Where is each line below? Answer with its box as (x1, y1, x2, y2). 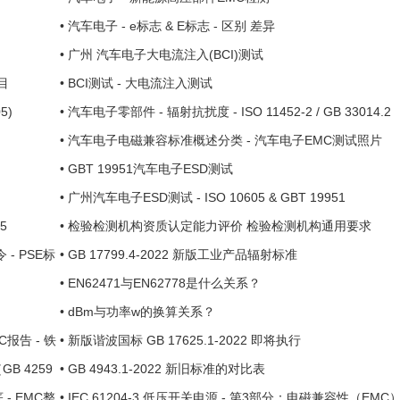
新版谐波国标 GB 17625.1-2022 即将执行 (67, 333, 301, 347)
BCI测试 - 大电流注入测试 (67, 76, 212, 90)
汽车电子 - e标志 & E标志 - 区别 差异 (67, 19, 275, 33)
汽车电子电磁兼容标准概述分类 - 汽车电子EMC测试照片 (67, 133, 382, 147)
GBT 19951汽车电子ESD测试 (67, 162, 233, 176)
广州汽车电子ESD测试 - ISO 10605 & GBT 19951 (67, 190, 346, 204)
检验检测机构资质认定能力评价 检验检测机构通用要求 (67, 219, 371, 233)
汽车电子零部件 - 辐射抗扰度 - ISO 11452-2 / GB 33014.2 (67, 104, 391, 119)
